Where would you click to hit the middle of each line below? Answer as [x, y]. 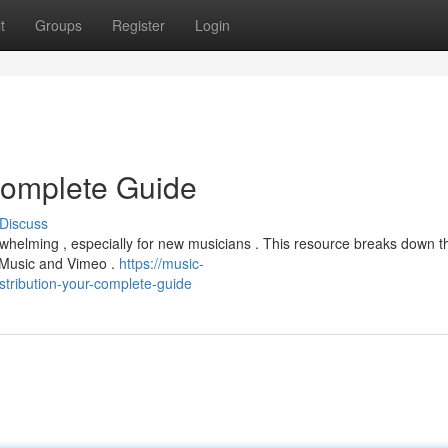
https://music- [161, 263]
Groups [58, 25]
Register [138, 25]
